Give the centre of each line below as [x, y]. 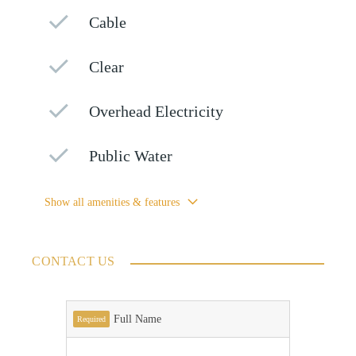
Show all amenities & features [112, 203]
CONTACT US [74, 261]
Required [91, 319]
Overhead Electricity [157, 112]
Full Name [137, 319]
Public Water [131, 157]
